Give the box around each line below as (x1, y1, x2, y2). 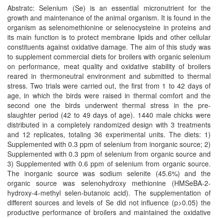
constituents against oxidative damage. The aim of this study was (7, 42, 211, 52)
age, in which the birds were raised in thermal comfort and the (7, 91, 211, 100)
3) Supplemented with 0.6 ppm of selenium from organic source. (7, 159, 211, 168)
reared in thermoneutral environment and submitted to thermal (7, 71, 211, 81)
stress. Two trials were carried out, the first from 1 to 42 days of (7, 81, 211, 91)
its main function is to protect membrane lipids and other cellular (7, 32, 211, 42)
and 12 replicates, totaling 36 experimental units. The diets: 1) (7, 129, 211, 139)
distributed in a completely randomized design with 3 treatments (7, 120, 211, 129)
